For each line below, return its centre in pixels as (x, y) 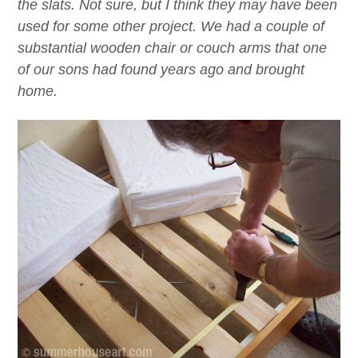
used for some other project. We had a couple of (171, 26)
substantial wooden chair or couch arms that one (172, 48)
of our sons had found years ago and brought (161, 69)
